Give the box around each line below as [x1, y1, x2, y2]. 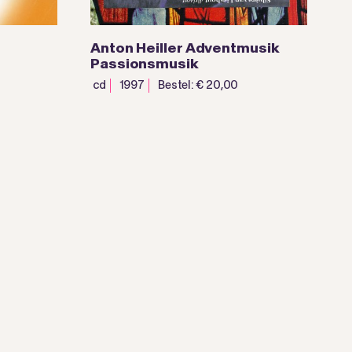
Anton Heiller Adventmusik [90, 39, 280, 57]
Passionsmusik [90, 55, 199, 73]
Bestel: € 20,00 [157, 78, 239, 93]
